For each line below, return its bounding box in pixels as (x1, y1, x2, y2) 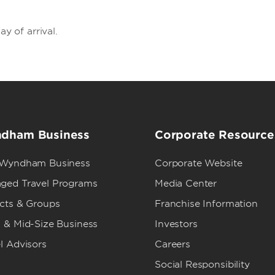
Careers (155, 239, 190, 250)
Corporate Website (155, 158, 242, 169)
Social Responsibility (155, 259, 250, 270)
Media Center (155, 178, 217, 189)
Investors (155, 219, 198, 230)
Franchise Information (155, 198, 258, 209)
